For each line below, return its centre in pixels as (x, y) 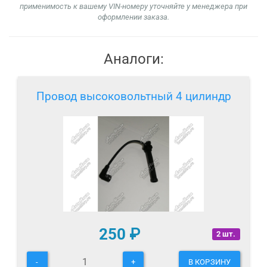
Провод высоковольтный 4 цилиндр (133, 97)
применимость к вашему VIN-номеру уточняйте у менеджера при (133, 7)
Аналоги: (133, 59)
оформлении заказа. (133, 17)
